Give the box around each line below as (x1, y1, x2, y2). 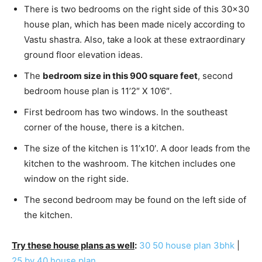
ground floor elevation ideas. (24, 49, 143, 60)
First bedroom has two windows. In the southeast (24, 106, 227, 118)
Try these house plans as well (12, 239, 135, 251)
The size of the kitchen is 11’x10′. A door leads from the (24, 142, 250, 154)
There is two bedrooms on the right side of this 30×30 (24, 3, 249, 15)
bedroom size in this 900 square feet (43, 70, 198, 81)
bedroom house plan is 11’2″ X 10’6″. (24, 85, 172, 96)
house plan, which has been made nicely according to (24, 18, 245, 30)
